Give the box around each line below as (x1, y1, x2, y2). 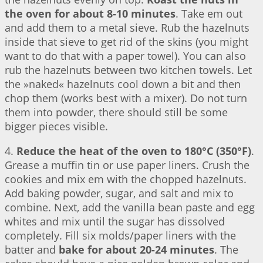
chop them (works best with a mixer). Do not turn (5, 91, 247, 106)
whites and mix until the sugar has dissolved (5, 214, 225, 229)
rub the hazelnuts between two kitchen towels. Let (5, 63, 252, 77)
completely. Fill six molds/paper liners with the (5, 228, 236, 243)
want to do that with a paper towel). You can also (5, 49, 246, 63)
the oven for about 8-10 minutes (5, 6, 176, 21)
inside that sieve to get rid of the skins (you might (5, 35, 248, 49)
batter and (5, 242, 59, 257)
